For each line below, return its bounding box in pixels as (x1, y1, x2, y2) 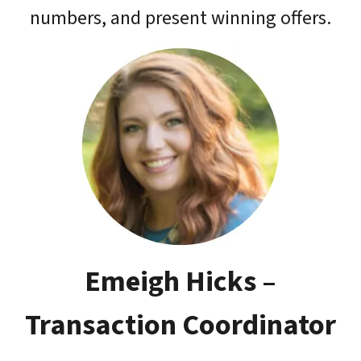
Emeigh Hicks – (85, 260, 276, 302)
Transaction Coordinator (25, 304, 336, 346)
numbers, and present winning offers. (30, 3, 331, 32)
